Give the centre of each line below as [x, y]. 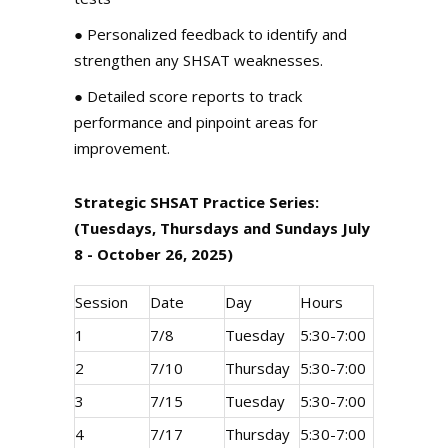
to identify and [295, 34]
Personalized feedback [165, 34]
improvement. [122, 148]
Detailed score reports [166, 96]
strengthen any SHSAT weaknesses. [198, 60]
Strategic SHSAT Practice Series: [196, 202]
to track [273, 96]
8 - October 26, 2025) [153, 254]
